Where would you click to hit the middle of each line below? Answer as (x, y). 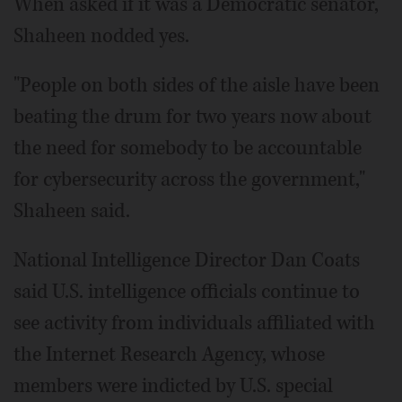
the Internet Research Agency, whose (169, 355)
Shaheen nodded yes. (101, 36)
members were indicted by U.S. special (173, 386)
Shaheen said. (72, 211)
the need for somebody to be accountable (188, 149)
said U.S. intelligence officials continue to (187, 292)
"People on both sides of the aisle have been (197, 86)
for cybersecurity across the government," (189, 180)
